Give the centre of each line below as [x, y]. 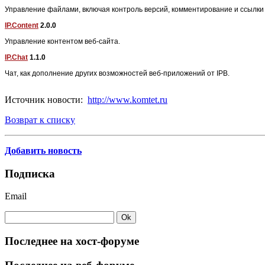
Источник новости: [46, 99]
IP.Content [22, 25]
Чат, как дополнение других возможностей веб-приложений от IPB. [117, 73]
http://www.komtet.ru [127, 99]
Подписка [30, 173]
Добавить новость [43, 150]
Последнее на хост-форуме [72, 241]
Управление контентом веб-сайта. [62, 41]
